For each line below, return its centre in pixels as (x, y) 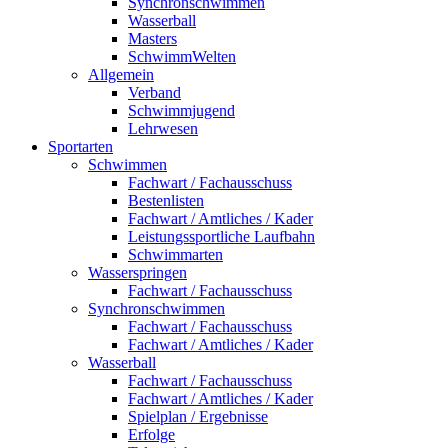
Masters (152, 38)
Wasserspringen (137, 272)
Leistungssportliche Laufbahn (221, 236)
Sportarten (80, 146)
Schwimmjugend (181, 110)
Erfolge (151, 434)
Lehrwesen (163, 128)
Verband (154, 92)
